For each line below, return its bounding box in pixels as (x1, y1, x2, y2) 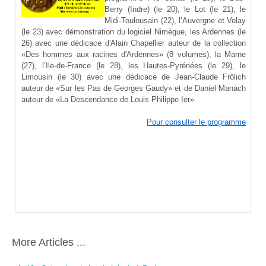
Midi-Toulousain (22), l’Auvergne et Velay (104, 16, 246, 26)
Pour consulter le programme (147, 118, 246, 127)
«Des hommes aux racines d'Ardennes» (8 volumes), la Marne (21, 50, 246, 59)
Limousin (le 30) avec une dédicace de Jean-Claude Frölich (21, 72, 246, 82)
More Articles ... (12, 236, 85, 249)
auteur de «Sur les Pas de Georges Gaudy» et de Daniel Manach (21, 84, 246, 93)
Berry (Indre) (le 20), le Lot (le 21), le (104, 5, 246, 14)
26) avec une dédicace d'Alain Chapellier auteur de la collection (21, 39, 246, 48)
